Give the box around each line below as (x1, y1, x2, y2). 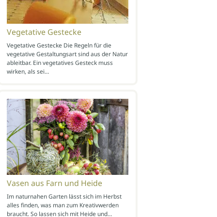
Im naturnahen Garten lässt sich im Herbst (6, 192, 122, 201)
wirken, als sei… (6, 67, 49, 76)
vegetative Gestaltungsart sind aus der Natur (6, 49, 128, 58)
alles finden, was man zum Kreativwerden (6, 201, 119, 209)
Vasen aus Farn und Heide (6, 177, 102, 188)
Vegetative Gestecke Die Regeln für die (6, 41, 111, 49)
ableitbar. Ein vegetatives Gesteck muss (6, 58, 113, 67)
